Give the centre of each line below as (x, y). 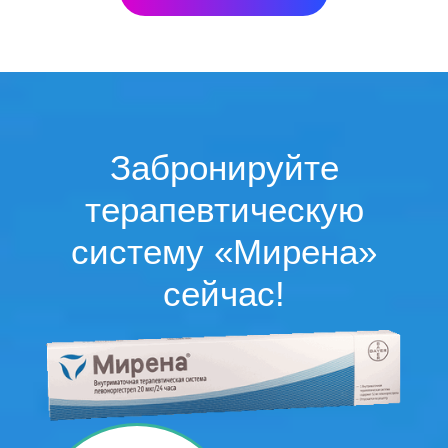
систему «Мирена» (224, 251)
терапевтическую (224, 209)
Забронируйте (224, 167)
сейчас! (224, 293)
